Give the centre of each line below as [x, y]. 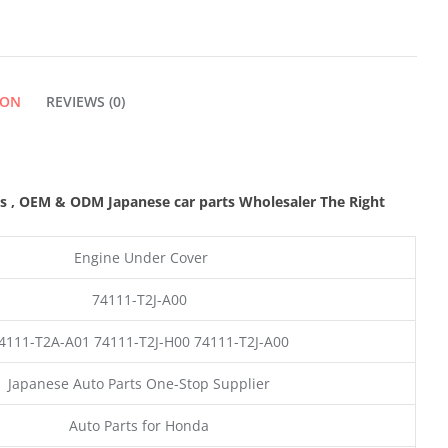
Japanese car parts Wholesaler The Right [246, 201]
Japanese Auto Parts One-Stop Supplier [139, 383]
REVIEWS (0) [85, 101]
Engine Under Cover [139, 257]
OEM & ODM [63, 201]
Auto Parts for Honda [139, 425]
